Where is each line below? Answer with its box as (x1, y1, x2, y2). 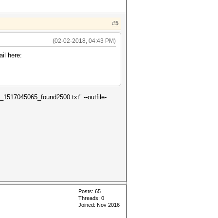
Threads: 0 (78, 195, 104, 201)
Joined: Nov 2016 (78, 202, 120, 208)
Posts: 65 (78, 188, 101, 194)
